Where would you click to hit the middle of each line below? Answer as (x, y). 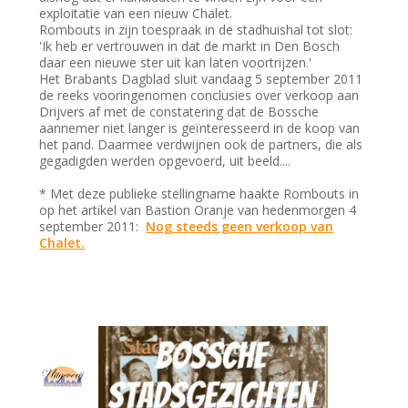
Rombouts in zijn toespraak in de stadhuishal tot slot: (196, 30)
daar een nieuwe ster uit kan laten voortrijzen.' (176, 63)
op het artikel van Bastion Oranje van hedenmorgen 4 (198, 210)
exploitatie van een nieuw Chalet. (138, 14)
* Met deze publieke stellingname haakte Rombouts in (199, 194)
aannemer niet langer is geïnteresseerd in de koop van (200, 128)
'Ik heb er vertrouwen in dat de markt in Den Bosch (190, 46)
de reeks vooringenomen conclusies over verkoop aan (199, 96)
